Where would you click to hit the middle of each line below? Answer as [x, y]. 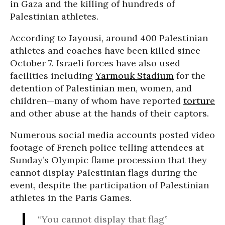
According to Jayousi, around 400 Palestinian [109, 38]
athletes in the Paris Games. [71, 197]
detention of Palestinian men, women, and [101, 88]
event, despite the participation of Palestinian [109, 185]
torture [199, 100]
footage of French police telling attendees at [107, 147]
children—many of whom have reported [97, 100]
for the [190, 75]
